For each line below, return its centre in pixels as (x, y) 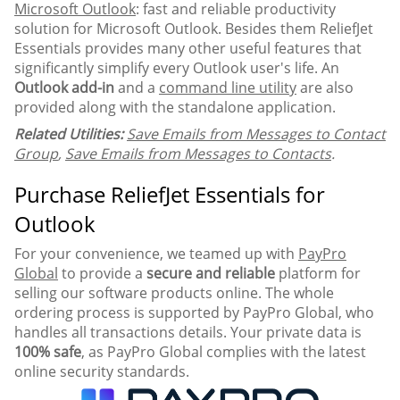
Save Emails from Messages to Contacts (198, 153)
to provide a (102, 273)
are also (325, 87)
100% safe (48, 351)
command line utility (228, 87)
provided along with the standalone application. (175, 107)
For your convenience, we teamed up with (156, 253)
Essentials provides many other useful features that (188, 48)
